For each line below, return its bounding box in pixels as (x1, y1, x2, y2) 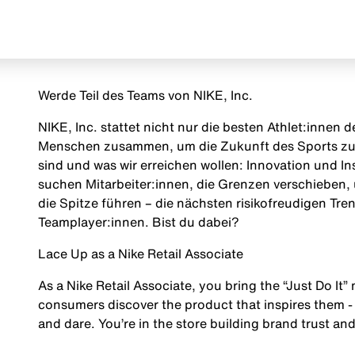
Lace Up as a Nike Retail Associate (37, 244, 243, 263)
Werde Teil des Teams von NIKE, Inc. (37, 86, 253, 105)
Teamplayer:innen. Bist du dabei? (37, 212, 239, 231)
